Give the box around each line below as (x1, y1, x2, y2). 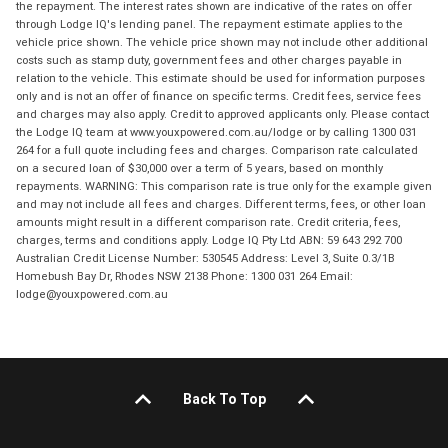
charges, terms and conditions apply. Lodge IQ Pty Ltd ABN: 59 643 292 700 (16, 232, 402, 247)
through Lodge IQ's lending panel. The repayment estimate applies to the (16, 16, 403, 31)
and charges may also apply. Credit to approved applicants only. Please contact (16, 106, 429, 121)
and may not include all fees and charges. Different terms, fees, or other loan (16, 196, 426, 211)
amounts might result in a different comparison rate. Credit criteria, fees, (16, 214, 400, 229)
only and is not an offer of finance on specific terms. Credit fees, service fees (16, 88, 421, 103)
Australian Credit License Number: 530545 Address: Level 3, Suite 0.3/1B (16, 250, 395, 265)
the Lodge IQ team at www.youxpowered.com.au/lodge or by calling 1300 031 (16, 124, 417, 139)
